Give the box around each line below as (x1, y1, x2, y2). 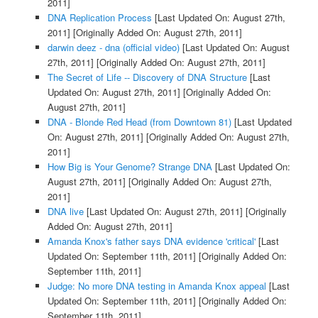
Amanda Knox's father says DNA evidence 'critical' (47, 234, 256, 248)
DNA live (47, 204, 84, 219)
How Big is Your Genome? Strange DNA (47, 160, 212, 174)
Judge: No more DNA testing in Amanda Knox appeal (47, 279, 266, 293)
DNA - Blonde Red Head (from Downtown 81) (47, 115, 231, 129)
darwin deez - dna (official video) (47, 40, 180, 55)
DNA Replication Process (47, 11, 152, 25)
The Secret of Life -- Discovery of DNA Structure (47, 70, 247, 84)
